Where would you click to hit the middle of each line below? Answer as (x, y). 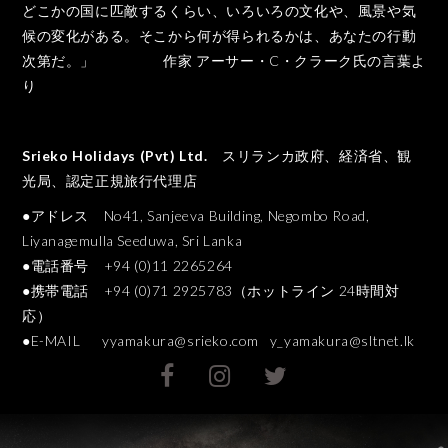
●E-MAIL (61, 341)
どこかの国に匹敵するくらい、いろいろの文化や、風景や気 (219, 11)
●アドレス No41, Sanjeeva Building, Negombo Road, (195, 216)
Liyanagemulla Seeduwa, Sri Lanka (132, 241)
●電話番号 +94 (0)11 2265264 (127, 266)
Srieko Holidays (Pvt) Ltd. (114, 156)
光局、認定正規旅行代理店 (109, 181)
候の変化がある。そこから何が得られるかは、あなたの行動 (219, 36)
